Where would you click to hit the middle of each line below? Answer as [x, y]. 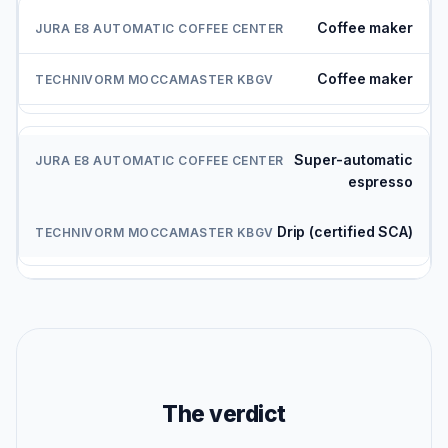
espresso [380, 182]
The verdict [224, 414]
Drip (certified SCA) [344, 232]
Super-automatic [353, 160]
